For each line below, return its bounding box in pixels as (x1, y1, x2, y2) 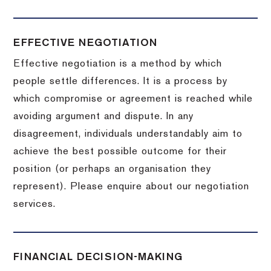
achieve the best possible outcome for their (13, 146, 227, 157)
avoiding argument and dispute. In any (13, 111, 194, 122)
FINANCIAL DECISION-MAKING (13, 252, 183, 262)
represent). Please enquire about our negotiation (13, 181, 250, 192)
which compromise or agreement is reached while (13, 94, 253, 104)
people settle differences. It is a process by (13, 76, 228, 87)
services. (13, 199, 56, 209)
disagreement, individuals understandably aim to (13, 129, 243, 139)
